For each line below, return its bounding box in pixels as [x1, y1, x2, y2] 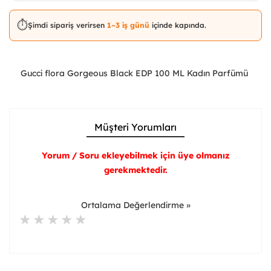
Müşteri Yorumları [94, 120, 177, 133]
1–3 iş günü [107, 20, 152, 30]
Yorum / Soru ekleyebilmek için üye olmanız [41, 149, 230, 161]
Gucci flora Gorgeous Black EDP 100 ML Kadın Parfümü [21, 67, 250, 79]
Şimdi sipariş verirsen [28, 20, 107, 30]
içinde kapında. [152, 20, 206, 30]
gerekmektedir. [103, 164, 168, 175]
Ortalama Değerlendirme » [80, 199, 191, 211]
